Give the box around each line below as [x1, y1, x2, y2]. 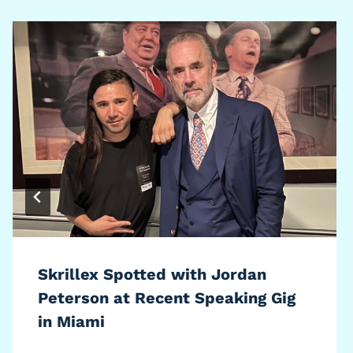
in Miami [38, 311, 105, 331]
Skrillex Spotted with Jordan [38, 264, 266, 284]
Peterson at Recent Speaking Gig [38, 288, 295, 307]
